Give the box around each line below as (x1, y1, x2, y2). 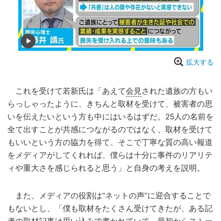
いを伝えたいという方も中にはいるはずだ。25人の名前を (7, 112, 214, 122)
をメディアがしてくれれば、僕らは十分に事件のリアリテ (7, 150, 213, 160)
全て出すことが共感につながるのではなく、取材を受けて (7, 125, 213, 135)
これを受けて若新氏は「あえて (7, 86, 126, 96)
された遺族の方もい (142, 86, 213, 96)
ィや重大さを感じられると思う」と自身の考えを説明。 (7, 163, 205, 173)
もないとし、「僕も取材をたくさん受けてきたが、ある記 (7, 204, 213, 214)
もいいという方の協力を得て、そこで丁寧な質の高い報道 (7, 138, 213, 147)
